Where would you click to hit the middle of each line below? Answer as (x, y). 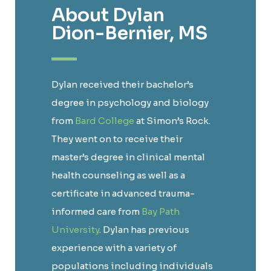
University (75, 229)
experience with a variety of (114, 247)
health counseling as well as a (118, 175)
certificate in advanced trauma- (123, 193)
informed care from (96, 211)
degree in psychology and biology (130, 102)
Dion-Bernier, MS (129, 33)
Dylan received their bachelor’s (122, 84)
